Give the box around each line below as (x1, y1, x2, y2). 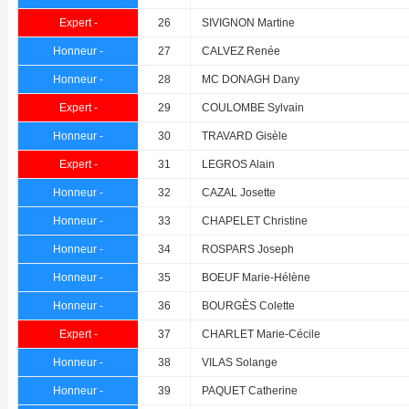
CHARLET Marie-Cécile (202, 328, 320, 341)
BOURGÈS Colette (202, 299, 295, 313)
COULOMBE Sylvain (202, 101, 304, 115)
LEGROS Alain (202, 158, 275, 172)
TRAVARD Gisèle (202, 130, 288, 143)
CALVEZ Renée (202, 45, 280, 58)
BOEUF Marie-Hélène (202, 271, 310, 285)
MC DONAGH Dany (202, 73, 299, 87)
